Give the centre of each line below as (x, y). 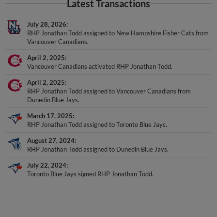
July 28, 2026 (47, 15)
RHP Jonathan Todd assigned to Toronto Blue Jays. (97, 116)
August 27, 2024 (51, 132)
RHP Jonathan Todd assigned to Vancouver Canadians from (109, 82)
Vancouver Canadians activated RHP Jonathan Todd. (100, 57)
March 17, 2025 (50, 107)
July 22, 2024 (47, 156)
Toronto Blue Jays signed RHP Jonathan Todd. (91, 165)
